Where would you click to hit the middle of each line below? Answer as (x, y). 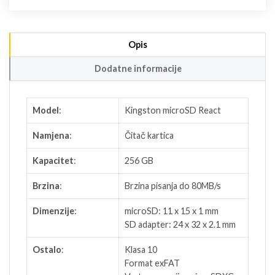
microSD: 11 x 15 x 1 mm (172, 211)
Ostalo (47, 250)
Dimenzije (53, 211)
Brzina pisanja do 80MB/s (173, 186)
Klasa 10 (141, 250)
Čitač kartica (149, 136)
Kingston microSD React (173, 110)
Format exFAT (152, 263)
